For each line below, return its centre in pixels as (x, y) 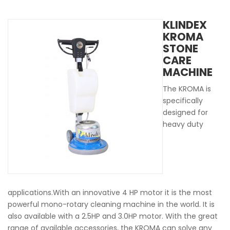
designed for (185, 112)
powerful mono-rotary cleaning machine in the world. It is (111, 204)
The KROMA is (187, 89)
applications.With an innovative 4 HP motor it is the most (110, 193)
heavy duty (183, 124)
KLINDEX (185, 25)
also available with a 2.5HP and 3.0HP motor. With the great (113, 216)
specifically (183, 101)
